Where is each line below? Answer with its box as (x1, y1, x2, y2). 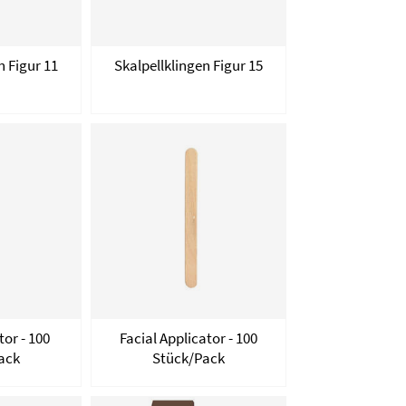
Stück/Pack (151, 347, 225, 368)
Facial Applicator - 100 (119, 327, 257, 348)
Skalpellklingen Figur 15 (113, 55, 263, 76)
